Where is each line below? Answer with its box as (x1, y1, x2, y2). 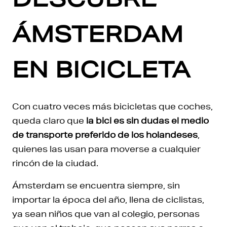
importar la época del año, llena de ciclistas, (12, 194, 204, 205)
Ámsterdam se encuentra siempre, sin (12, 180, 180, 191)
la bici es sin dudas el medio (86, 115, 209, 126)
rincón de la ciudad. (12, 158, 98, 168)
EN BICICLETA (12, 56, 191, 83)
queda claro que (12, 115, 86, 126)
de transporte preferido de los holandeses (12, 129, 198, 140)
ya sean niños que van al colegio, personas (12, 208, 200, 219)
